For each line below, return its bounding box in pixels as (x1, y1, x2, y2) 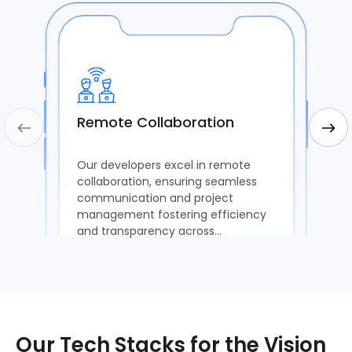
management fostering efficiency (77, 207, 266, 223)
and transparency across (77, 223, 214, 240)
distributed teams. (77, 240, 178, 256)
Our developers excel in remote (77, 157, 251, 174)
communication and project (77, 190, 233, 207)
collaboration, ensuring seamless (77, 174, 257, 190)
